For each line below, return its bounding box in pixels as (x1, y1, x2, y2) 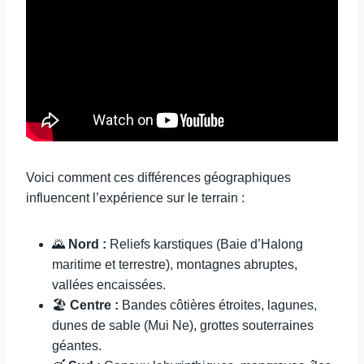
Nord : (68, 237, 106, 251)
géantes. (52, 339, 102, 353)
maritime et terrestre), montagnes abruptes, (52, 258, 297, 271)
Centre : (70, 298, 119, 312)
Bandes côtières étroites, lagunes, (119, 298, 317, 312)
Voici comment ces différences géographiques (26, 171, 291, 184)
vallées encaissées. (52, 278, 166, 292)
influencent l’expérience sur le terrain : (26, 191, 245, 205)
